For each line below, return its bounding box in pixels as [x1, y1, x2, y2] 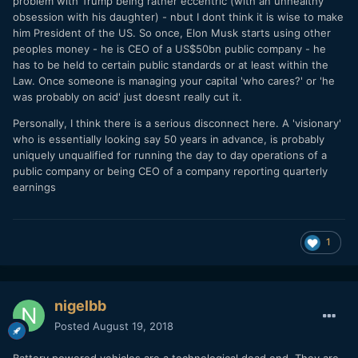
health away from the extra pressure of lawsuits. [29, 17, 272, 30]
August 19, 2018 [93, 320, 173, 333]
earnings [13, 180, 56, 193]
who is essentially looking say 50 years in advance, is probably [13, 132, 324, 145]
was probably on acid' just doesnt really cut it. [13, 89, 245, 103]
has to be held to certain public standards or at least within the [13, 58, 328, 71]
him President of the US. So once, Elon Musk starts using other [13, 26, 331, 39]
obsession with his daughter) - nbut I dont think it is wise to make [13, 10, 344, 23]
